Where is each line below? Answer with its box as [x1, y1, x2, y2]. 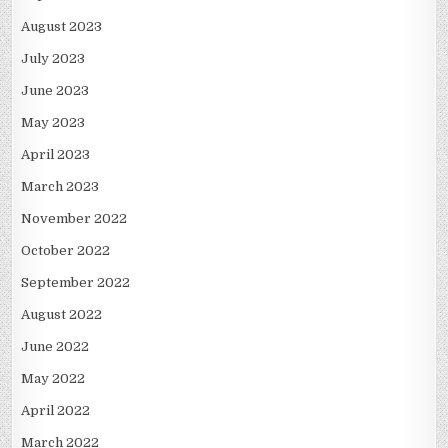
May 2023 [21, 114, 86, 130]
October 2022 [21, 242, 111, 258]
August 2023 [21, 18, 103, 34]
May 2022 [21, 370, 86, 386]
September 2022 [21, 274, 131, 290]
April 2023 [21, 146, 91, 162]
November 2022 [21, 210, 128, 226]
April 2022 [21, 402, 91, 418]
